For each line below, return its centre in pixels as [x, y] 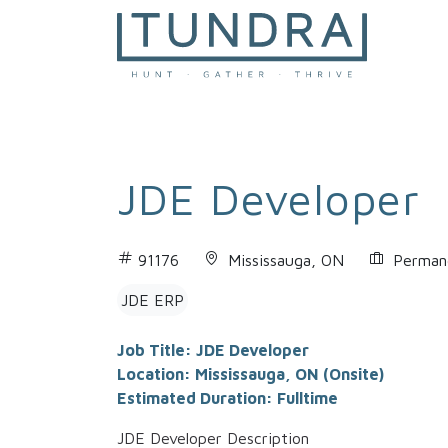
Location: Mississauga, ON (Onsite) [250, 374]
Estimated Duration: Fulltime [227, 398]
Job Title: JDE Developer [213, 350]
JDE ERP [152, 300]
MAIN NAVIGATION [224, 72]
